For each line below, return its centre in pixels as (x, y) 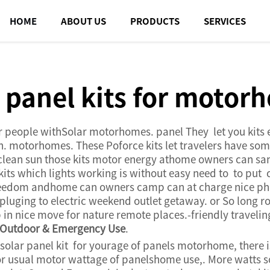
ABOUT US (83, 21)
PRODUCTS (155, 21)
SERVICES (225, 21)
